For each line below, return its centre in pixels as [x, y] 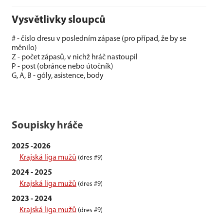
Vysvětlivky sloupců [59, 20]
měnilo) [24, 48]
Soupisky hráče [47, 126]
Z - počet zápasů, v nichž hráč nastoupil [75, 57]
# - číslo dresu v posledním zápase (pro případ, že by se [99, 39]
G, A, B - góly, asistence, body [58, 76]
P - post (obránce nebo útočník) [63, 67]
